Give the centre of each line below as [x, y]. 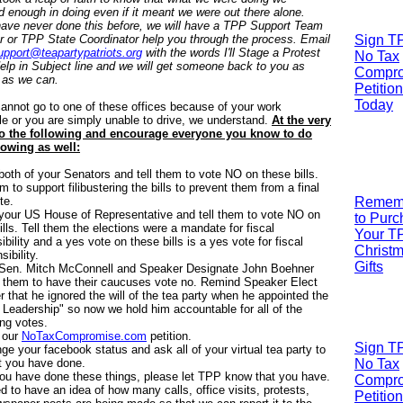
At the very [301, 120]
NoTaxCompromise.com [84, 336]
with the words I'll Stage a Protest [231, 53]
